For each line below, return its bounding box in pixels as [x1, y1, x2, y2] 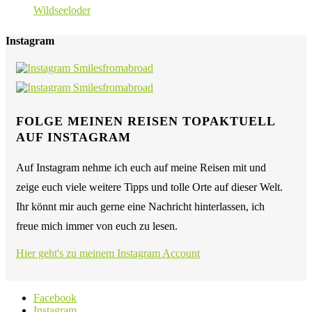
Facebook [33, 292, 77, 304]
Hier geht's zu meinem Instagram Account [16, 247, 200, 260]
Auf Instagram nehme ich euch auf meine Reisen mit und [16, 162, 266, 174]
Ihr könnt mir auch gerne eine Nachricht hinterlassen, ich [16, 201, 265, 213]
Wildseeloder [33, 3, 91, 16]
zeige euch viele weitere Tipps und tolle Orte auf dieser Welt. [16, 181, 283, 194]
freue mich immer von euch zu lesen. [16, 220, 178, 233]
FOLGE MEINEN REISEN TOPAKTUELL [16, 114, 275, 129]
